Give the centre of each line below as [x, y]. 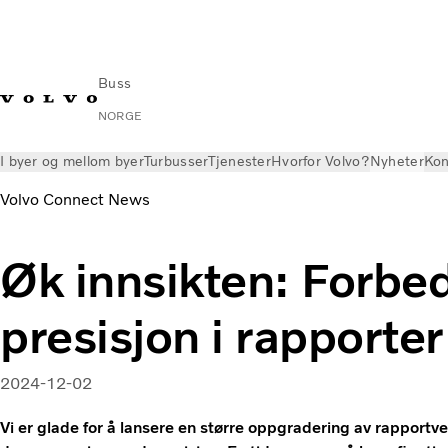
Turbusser [176, 161]
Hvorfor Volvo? [320, 161]
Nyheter [396, 161]
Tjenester [239, 161]
